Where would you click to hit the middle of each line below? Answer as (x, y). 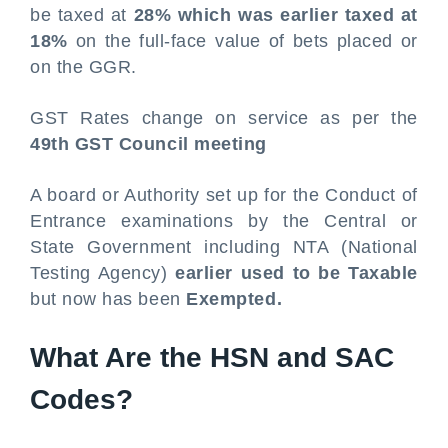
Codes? (81, 399)
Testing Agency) (103, 273)
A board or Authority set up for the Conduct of (224, 195)
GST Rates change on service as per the (224, 118)
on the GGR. (83, 67)
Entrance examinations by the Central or (224, 221)
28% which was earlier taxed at (276, 15)
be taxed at (82, 15)
